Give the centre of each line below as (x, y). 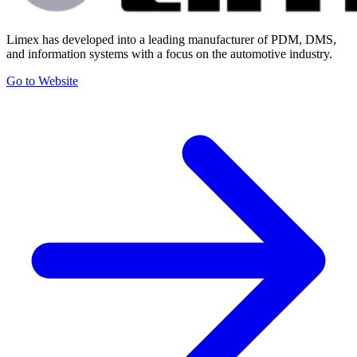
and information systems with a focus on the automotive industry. (169, 53)
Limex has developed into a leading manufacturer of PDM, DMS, (171, 39)
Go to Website (42, 80)
